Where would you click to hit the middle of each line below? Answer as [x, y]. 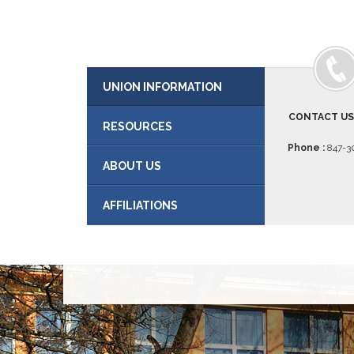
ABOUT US [132, 166]
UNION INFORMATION [162, 87]
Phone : [306, 148]
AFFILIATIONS [140, 205]
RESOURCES [137, 126]
